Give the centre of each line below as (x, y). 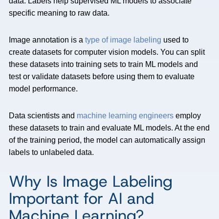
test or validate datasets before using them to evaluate (102, 77)
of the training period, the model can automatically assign (107, 140)
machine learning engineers (125, 116)
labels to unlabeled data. (51, 152)
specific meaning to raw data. (60, 13)
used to (175, 40)
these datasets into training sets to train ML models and (103, 64)
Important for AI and (81, 198)
